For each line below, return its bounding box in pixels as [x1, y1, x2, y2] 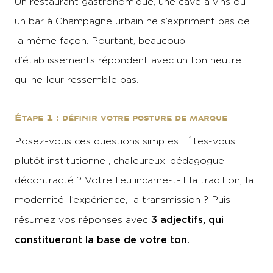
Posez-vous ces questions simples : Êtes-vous [15, 136, 235, 146]
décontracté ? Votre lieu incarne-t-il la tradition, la [15, 175, 253, 185]
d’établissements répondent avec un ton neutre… [15, 55, 248, 65]
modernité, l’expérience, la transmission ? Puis [15, 194, 230, 205]
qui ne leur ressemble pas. [15, 74, 138, 85]
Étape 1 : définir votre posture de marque [15, 113, 227, 123]
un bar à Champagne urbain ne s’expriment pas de [15, 16, 250, 26]
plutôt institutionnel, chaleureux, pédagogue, [15, 155, 226, 166]
